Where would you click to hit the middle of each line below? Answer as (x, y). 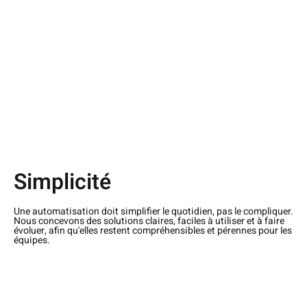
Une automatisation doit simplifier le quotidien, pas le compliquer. (153, 212)
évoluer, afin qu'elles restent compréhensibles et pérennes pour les (153, 231)
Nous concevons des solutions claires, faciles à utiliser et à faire (149, 221)
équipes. (32, 241)
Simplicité (62, 182)
